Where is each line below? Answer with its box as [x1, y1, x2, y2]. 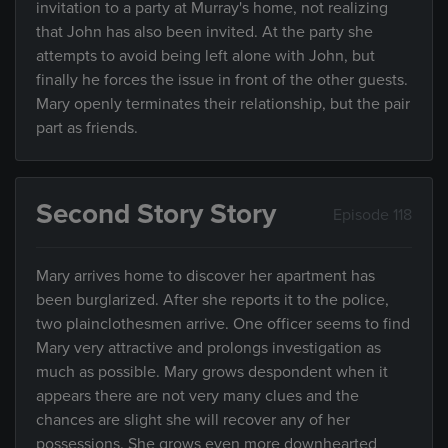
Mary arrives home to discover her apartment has [36, 266, 375, 286]
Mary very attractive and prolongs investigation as [36, 338, 381, 358]
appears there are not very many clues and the [36, 386, 359, 406]
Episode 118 [333, 204, 412, 225]
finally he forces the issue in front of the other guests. [36, 70, 408, 90]
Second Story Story [36, 197, 276, 231]
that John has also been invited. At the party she [36, 22, 373, 42]
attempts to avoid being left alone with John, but [36, 46, 375, 66]
